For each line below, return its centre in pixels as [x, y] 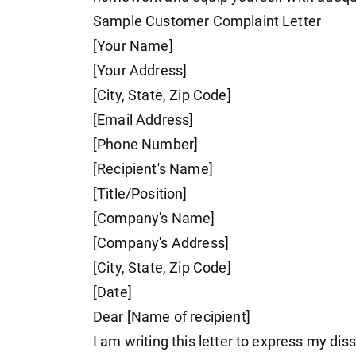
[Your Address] [140, 71]
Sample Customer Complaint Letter [207, 22]
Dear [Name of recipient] [172, 317]
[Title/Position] [140, 194]
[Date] [112, 293]
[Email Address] [143, 120]
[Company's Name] [154, 219]
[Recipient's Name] [153, 170]
